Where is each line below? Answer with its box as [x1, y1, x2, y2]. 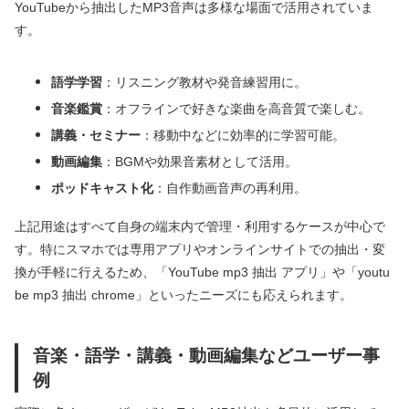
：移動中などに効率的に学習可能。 [141, 127, 345, 142]
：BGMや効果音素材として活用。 [102, 153, 298, 169]
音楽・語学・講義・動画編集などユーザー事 [33, 344, 380, 365]
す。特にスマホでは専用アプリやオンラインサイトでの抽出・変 [15, 241, 385, 257]
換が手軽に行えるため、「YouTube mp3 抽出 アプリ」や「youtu [15, 264, 390, 279]
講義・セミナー [51, 127, 141, 142]
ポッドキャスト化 [51, 180, 153, 195]
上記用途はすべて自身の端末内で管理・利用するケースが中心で [15, 218, 385, 234]
